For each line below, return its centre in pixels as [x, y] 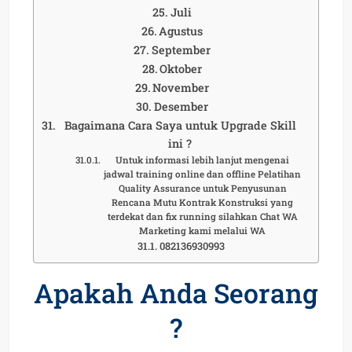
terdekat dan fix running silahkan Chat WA [202, 216]
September [181, 49]
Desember [181, 106]
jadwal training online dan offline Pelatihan [203, 174]
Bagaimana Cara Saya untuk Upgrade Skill [180, 125]
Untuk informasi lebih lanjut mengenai [203, 159]
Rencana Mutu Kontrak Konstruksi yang [203, 202]
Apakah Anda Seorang [176, 292]
